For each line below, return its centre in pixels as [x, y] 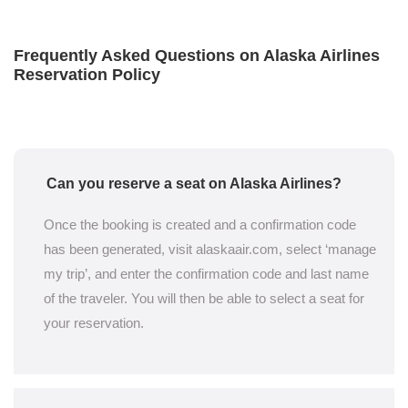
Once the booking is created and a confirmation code [200, 224]
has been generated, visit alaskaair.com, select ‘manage [210, 249]
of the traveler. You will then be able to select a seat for [204, 298]
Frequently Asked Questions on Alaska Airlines [197, 56]
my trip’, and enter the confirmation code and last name [206, 274]
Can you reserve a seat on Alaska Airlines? [194, 184]
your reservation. [94, 323]
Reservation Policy [87, 75]
